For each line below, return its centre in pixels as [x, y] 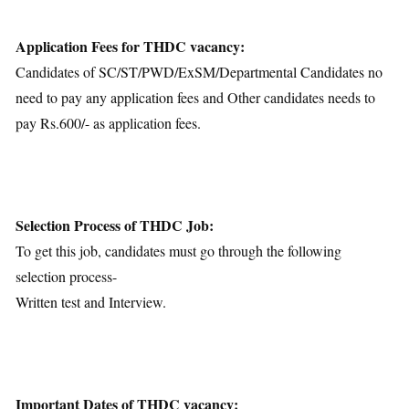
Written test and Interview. [91, 301]
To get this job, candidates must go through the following [178, 250]
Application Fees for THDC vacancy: [130, 46]
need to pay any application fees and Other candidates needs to [195, 97]
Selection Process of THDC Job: [115, 225]
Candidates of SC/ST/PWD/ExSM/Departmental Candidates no [199, 71]
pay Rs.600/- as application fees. [108, 122]
